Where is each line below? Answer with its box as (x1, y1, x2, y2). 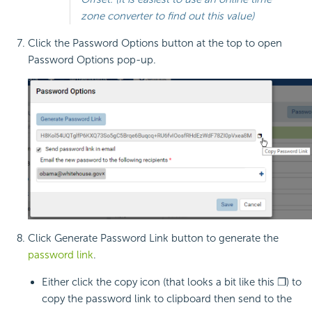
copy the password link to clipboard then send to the (42, 292, 292, 305)
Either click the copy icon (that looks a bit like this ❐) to (42, 275, 302, 288)
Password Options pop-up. (28, 54, 156, 67)
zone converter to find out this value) (81, 10, 254, 23)
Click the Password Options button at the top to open (28, 37, 282, 50)
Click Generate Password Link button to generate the (28, 231, 279, 244)
